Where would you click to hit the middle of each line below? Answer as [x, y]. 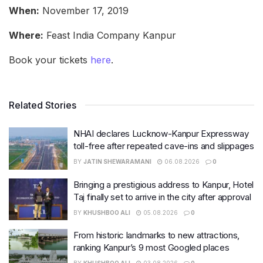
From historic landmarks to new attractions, [157, 235]
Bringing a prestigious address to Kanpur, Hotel [163, 184]
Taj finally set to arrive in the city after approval [162, 197]
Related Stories [43, 105]
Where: [26, 36]
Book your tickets [50, 60]
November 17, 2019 [84, 11]
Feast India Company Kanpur [110, 36]
